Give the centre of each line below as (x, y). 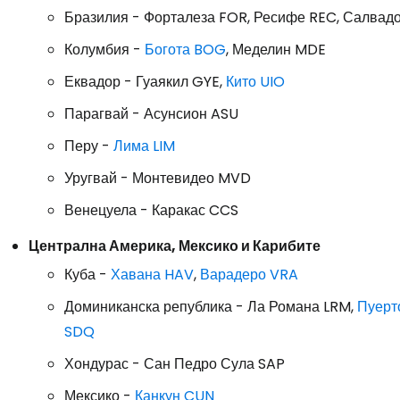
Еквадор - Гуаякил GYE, (145, 81)
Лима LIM (144, 146)
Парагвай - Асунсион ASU (151, 113)
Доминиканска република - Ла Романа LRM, (211, 306)
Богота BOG (185, 49)
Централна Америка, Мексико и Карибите (175, 246)
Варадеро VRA (249, 274)
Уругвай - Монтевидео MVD (158, 178)
